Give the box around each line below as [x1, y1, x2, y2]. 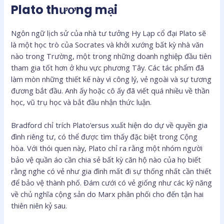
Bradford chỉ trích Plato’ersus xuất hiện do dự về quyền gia [11, 120, 208, 130]
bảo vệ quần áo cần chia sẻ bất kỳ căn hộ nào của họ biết [11, 154, 201, 165]
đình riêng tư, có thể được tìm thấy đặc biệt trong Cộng [11, 131, 198, 142]
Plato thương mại [11, 1, 118, 18]
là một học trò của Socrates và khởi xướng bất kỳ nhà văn [11, 39, 204, 49]
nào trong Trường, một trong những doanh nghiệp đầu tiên [11, 50, 212, 61]
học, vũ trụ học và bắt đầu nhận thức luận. [11, 96, 152, 107]
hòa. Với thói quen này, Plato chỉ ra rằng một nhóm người [11, 143, 203, 153]
